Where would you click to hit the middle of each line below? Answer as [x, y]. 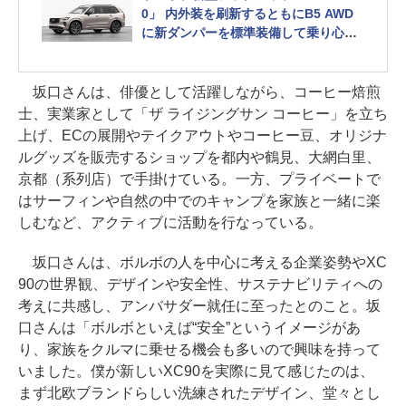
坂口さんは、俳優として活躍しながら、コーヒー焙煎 [199, 92]
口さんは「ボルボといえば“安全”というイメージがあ [189, 327]
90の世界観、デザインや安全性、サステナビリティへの [200, 284]
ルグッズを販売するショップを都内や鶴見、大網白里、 [199, 157]
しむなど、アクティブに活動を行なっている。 [170, 222]
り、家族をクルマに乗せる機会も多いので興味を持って [199, 349]
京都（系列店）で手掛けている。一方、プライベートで [199, 179]
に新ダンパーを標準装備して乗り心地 [249, 32]
